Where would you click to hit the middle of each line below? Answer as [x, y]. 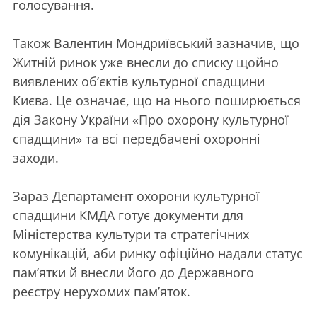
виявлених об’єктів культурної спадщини [139, 81]
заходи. [36, 157]
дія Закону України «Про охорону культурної [151, 119]
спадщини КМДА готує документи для [128, 215]
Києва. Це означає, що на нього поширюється [157, 100]
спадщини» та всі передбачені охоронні [137, 138]
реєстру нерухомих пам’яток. [102, 291]
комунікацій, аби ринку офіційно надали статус [158, 253]
